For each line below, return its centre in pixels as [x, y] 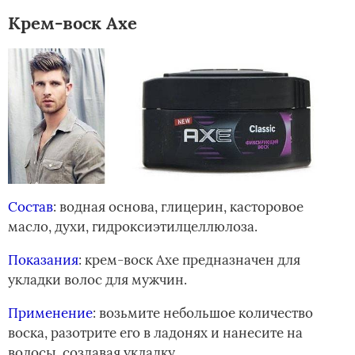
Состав [31, 206]
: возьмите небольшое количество [203, 313]
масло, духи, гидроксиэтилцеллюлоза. [133, 226]
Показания [43, 260]
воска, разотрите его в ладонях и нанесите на [155, 332]
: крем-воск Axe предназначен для [189, 260]
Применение [50, 313]
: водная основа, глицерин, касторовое [178, 206]
